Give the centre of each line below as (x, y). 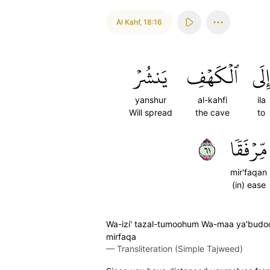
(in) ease (249, 185)
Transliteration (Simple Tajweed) (180, 249)
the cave (212, 112)
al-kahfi (212, 100)
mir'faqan (249, 172)
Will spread (151, 112)
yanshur (151, 100)
